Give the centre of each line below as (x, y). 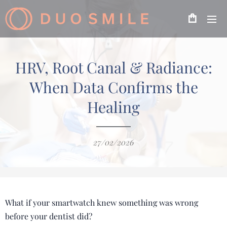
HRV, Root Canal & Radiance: (113, 67)
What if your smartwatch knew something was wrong (102, 202)
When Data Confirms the (113, 87)
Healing (113, 107)
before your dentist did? (49, 216)
